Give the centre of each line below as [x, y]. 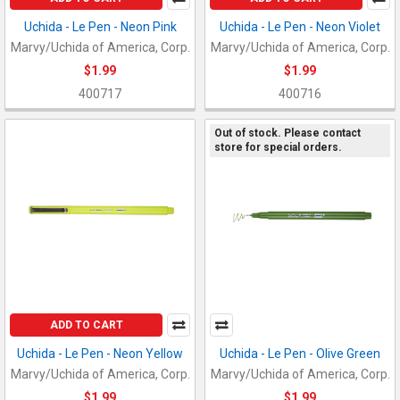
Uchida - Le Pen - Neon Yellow [100, 353]
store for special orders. [278, 148]
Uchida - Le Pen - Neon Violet [300, 26]
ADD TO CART [86, 325]
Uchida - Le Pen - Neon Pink [100, 26]
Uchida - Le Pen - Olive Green [300, 353]
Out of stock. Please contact [287, 133]
